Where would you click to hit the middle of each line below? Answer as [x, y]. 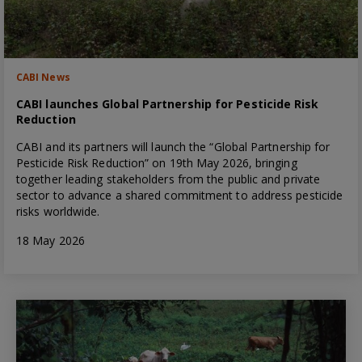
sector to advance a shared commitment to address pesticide [180, 195]
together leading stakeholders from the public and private [168, 179]
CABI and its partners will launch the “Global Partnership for [173, 146]
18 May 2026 [51, 240]
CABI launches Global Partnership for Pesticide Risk [168, 103]
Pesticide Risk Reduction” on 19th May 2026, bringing [157, 162]
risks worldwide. [58, 211]
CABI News [43, 77]
